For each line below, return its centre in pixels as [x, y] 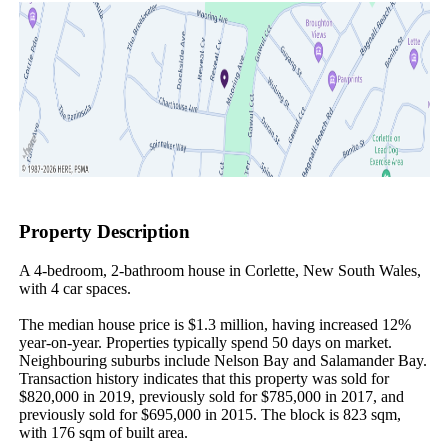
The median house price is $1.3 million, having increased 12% [214, 324]
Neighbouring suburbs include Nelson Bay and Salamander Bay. [222, 360]
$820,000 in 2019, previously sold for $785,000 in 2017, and [211, 396]
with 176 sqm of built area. [103, 432]
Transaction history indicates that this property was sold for [203, 378]
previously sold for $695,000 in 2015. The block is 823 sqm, [209, 414]
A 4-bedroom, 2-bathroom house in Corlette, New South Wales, [219, 270]
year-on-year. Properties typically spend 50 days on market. [205, 342]
